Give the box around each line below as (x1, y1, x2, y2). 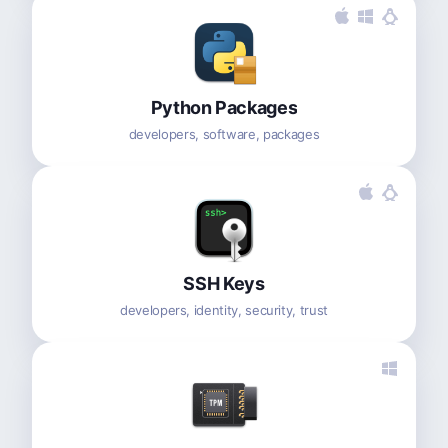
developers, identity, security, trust (120, 301, 328, 318)
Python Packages (150, 96, 298, 118)
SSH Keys (183, 272, 265, 294)
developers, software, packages (128, 125, 320, 142)
